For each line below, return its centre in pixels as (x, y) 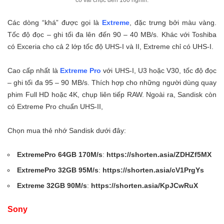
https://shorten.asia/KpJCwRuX (145, 185)
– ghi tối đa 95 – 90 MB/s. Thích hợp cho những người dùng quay (112, 82)
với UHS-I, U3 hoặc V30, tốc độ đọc (159, 70)
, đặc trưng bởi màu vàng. (173, 22)
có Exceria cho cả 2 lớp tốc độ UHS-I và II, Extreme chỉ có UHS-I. (110, 46)
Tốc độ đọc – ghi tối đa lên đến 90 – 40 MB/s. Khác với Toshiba (112, 34)
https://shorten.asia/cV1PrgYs (153, 170)
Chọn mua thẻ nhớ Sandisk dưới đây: (67, 130)
